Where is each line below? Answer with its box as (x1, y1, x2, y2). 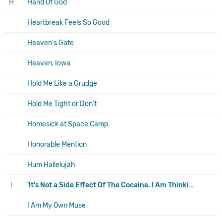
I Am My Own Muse (27, 201, 86, 210)
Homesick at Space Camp (27, 119, 108, 128)
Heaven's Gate (27, 38, 74, 47)
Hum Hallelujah (27, 160, 75, 169)
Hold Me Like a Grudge (27, 79, 97, 88)
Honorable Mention (27, 140, 87, 149)
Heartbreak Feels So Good (27, 18, 110, 27)
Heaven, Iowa (27, 58, 70, 67)
